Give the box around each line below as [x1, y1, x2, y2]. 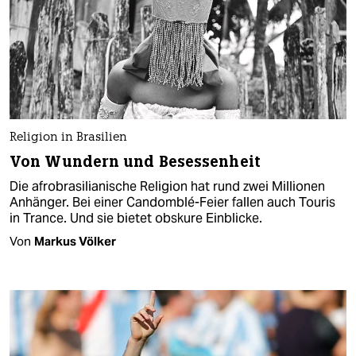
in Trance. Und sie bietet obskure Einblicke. [10, 209, 262, 226]
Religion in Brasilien [10, 131, 127, 144]
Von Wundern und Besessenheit [10, 151, 261, 172]
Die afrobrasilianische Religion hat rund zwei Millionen [10, 177, 325, 195]
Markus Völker [34, 233, 116, 249]
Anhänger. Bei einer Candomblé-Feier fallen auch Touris [10, 193, 335, 211]
